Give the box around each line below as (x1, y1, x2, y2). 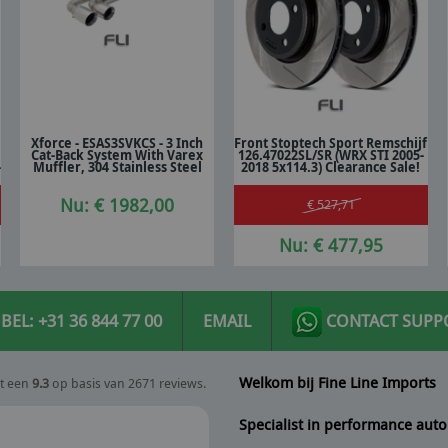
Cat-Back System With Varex (31, 146, 204, 165)
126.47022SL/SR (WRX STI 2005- (237, 146, 424, 165)
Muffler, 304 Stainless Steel (32, 158, 202, 177)
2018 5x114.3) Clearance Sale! (241, 158, 421, 177)
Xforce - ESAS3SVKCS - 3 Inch (31, 134, 204, 153)
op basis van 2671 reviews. (52, 374, 206, 392)
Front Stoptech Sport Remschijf (234, 134, 428, 153)
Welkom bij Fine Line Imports (239, 371, 440, 392)
